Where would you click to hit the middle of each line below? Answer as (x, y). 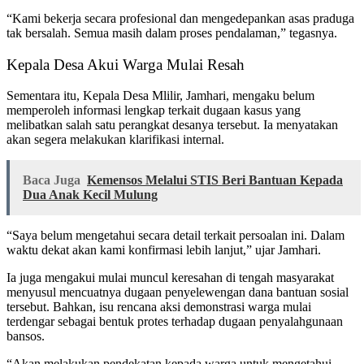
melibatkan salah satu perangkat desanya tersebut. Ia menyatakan (172, 125)
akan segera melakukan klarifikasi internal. (115, 140)
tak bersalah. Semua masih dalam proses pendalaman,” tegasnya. (172, 32)
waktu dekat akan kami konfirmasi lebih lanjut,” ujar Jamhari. (164, 250)
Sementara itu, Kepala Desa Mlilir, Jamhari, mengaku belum (160, 96)
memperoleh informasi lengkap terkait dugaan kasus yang (154, 110)
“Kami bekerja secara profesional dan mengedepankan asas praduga (180, 18)
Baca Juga (52, 180)
